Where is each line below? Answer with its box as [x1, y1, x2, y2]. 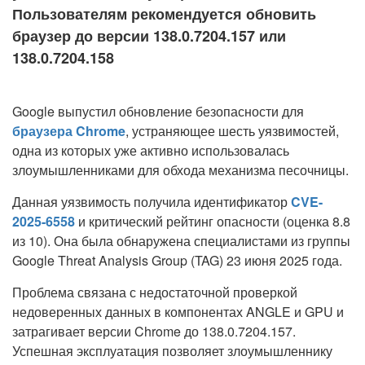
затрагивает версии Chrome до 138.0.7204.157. [12, 322, 296, 341]
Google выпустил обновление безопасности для [12, 102, 304, 121]
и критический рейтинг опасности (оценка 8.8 [75, 212, 350, 231]
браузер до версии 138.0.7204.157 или [12, 25, 286, 46]
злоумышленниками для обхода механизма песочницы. [12, 161, 349, 179]
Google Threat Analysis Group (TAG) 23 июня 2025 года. [12, 251, 342, 270]
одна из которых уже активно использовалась [12, 141, 289, 160]
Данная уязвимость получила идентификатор [12, 192, 291, 211]
